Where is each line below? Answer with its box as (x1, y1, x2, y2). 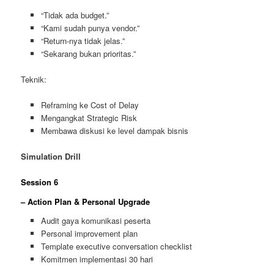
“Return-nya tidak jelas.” (40, 34, 125, 46)
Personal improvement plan (40, 228, 138, 240)
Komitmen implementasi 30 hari (40, 253, 153, 265)
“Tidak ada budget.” (40, 9, 109, 21)
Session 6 (21, 176, 59, 188)
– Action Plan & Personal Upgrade (21, 195, 150, 207)
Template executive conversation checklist (40, 240, 192, 253)
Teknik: (21, 73, 47, 85)
